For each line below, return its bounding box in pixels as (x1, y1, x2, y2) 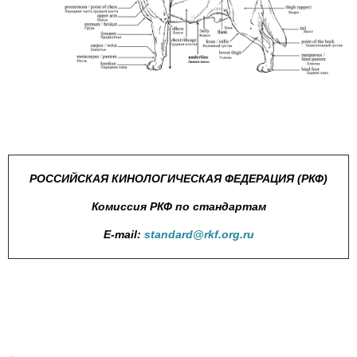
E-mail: (103, 228, 144, 241)
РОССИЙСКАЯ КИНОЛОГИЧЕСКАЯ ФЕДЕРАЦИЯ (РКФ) (29, 172, 328, 186)
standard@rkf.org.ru (143, 228, 254, 241)
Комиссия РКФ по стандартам (91, 200, 266, 214)
